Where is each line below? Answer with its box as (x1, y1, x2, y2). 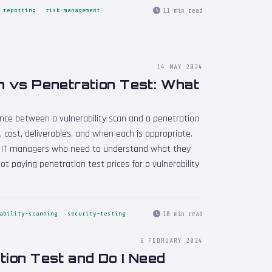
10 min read (163, 209, 203, 218)
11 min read (163, 5, 203, 15)
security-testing (67, 210, 126, 218)
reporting (3, 7, 36, 15)
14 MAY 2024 (157, 63, 203, 72)
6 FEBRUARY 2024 (140, 236, 203, 245)
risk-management (46, 7, 100, 15)
